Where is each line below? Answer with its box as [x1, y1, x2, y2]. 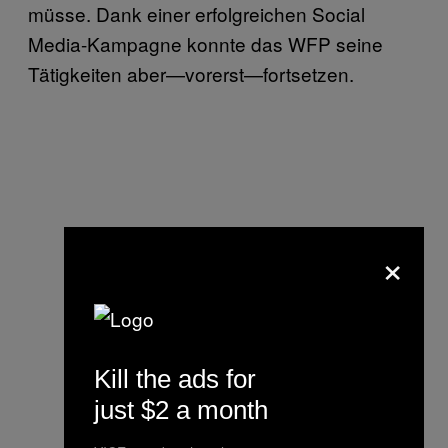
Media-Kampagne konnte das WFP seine [28, 29, 383, 57]
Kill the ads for [94, 363, 256, 394]
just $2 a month [94, 394, 268, 425]
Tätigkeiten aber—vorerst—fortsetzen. [28, 59, 354, 87]
